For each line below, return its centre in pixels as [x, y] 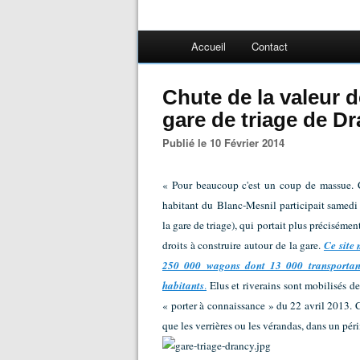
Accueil [209, 46]
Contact [270, 46]
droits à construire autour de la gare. [243, 245]
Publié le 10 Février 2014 [227, 143]
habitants [183, 285]
